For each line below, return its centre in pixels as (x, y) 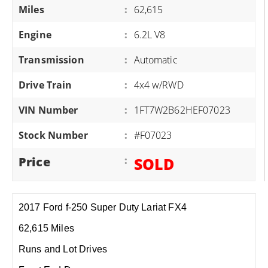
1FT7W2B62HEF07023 (182, 110)
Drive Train (45, 85)
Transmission (51, 60)
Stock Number (53, 135)
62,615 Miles (46, 228)
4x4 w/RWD (159, 85)
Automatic (156, 60)
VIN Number (48, 110)
